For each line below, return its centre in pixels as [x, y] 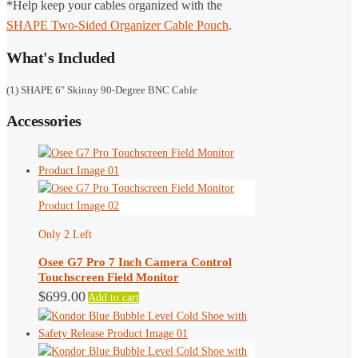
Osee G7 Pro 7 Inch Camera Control [135, 262]
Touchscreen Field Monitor [109, 277]
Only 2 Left [65, 234]
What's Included [61, 58]
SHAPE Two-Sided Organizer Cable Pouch [117, 25]
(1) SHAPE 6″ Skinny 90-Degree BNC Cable [102, 89]
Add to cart [113, 297]
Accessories [44, 121]
